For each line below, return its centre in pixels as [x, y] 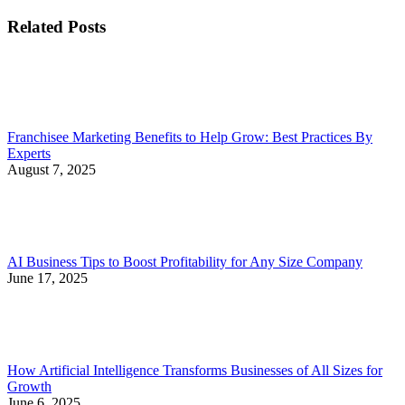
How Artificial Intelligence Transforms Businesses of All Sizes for [195, 371]
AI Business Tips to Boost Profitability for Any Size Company [185, 262]
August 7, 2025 [52, 170]
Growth [29, 387]
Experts [29, 154]
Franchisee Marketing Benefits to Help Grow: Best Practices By [190, 137]
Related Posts [57, 26]
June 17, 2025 [47, 278]
